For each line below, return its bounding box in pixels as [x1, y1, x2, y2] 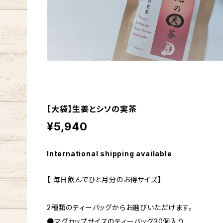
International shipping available [47, 149, 172, 158]
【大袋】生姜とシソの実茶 [47, 104, 137, 114]
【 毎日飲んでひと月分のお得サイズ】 [47, 175, 162, 184]
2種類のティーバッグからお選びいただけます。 [47, 203, 193, 212]
